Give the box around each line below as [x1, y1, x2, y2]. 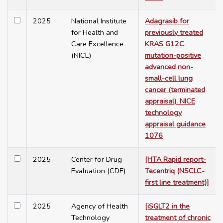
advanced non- [145, 62, 193, 72]
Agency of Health [71, 201, 128, 212]
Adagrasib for [145, 16, 189, 26]
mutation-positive [145, 50, 201, 61]
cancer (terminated [145, 85, 205, 95]
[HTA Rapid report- [145, 154, 206, 165]
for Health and [71, 27, 118, 38]
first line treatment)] [145, 177, 209, 188]
